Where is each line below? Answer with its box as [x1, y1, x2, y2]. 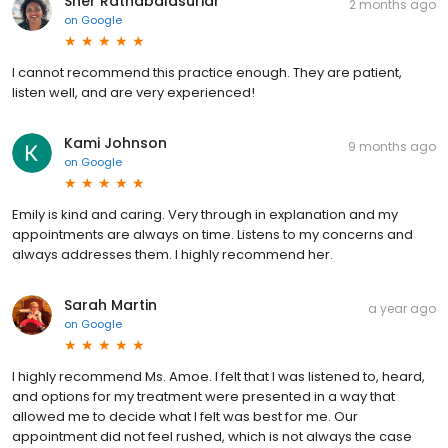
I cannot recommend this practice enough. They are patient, [12, 63, 402, 83]
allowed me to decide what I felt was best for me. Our [12, 407, 358, 427]
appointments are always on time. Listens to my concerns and [12, 225, 413, 245]
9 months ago [348, 138, 436, 156]
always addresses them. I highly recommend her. [12, 245, 333, 265]
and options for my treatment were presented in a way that [12, 387, 395, 407]
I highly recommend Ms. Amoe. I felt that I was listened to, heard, [12, 367, 425, 387]
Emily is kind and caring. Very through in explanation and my [12, 205, 398, 225]
